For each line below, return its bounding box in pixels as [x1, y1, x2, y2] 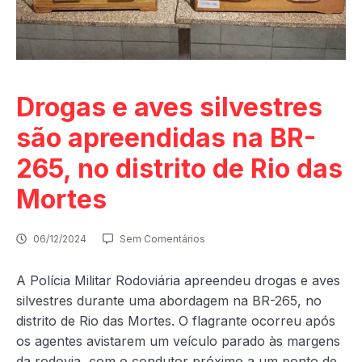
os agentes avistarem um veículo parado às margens [16, 333, 340, 350]
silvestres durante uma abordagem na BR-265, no [16, 293, 322, 309]
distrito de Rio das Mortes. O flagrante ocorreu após [16, 313, 335, 330]
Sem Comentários [120, 233, 205, 246]
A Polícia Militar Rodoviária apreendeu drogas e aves [16, 272, 340, 289]
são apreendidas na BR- [16, 122, 316, 154]
